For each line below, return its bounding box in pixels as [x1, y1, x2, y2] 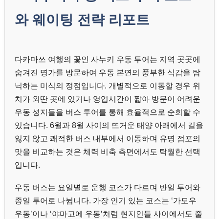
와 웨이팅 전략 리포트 [15, 12, 150, 27]
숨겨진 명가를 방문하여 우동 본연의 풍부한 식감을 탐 [15, 68, 200, 77]
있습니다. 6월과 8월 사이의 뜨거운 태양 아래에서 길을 [15, 121, 203, 130]
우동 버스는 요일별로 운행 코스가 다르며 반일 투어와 [15, 183, 200, 192]
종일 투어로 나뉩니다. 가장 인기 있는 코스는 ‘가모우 [15, 196, 197, 205]
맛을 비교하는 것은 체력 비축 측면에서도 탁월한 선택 [15, 147, 200, 156]
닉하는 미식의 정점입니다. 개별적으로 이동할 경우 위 [15, 81, 200, 90]
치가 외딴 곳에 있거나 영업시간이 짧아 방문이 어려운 [15, 94, 200, 103]
